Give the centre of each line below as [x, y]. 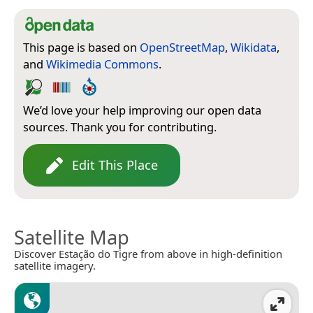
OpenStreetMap [182, 48]
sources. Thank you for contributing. [120, 127]
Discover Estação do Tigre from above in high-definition [148, 254]
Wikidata [254, 48]
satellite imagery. [55, 266]
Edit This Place [115, 165]
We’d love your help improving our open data [142, 110]
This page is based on [81, 48]
